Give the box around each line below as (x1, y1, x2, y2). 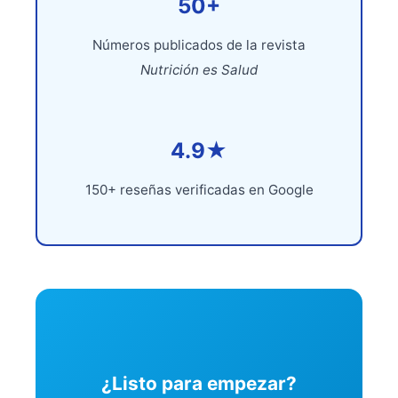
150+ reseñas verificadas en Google (84, 181, 314, 198)
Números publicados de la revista (92, 36, 306, 53)
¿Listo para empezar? (101, 372, 297, 394)
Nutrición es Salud (140, 61, 258, 78)
